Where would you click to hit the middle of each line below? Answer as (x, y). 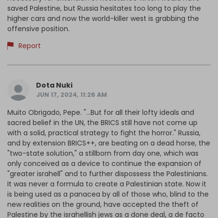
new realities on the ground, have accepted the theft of (103, 205)
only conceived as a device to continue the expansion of (104, 164)
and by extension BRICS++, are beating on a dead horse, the (109, 143)
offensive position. (38, 29)
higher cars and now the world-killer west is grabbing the (103, 19)
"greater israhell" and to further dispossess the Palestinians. (108, 174)
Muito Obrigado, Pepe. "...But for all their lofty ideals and (101, 113)
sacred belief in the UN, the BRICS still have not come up (102, 123)
